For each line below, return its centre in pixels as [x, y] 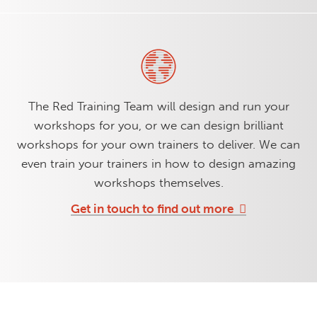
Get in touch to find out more [152, 208]
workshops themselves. [158, 182]
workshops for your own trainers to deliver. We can [158, 144]
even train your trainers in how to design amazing [158, 163]
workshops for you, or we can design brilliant [158, 125]
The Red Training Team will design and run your [158, 106]
